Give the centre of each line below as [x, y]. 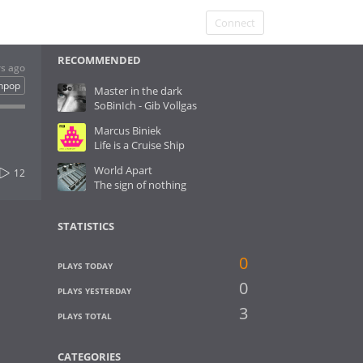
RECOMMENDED [99, 60]
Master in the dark [138, 91]
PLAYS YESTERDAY [94, 291]
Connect [235, 23]
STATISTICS [86, 226]
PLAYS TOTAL [85, 316]
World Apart [123, 170]
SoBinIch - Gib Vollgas [145, 105]
